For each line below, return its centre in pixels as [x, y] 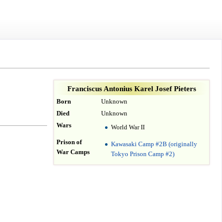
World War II [128, 127]
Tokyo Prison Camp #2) [143, 154]
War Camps [73, 152]
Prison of [69, 142]
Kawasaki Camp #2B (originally [154, 144]
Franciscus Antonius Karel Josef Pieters [132, 88]
